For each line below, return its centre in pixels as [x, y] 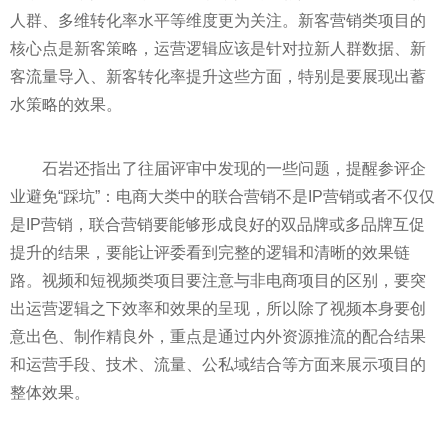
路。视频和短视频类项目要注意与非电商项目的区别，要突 [218, 280]
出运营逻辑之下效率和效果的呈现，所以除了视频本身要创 [218, 308]
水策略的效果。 [66, 104]
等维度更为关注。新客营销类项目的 [298, 20]
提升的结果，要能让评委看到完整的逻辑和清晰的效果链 [210, 252]
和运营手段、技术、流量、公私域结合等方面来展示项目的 [218, 364]
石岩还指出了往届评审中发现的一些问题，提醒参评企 [234, 168]
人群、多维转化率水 [82, 20]
